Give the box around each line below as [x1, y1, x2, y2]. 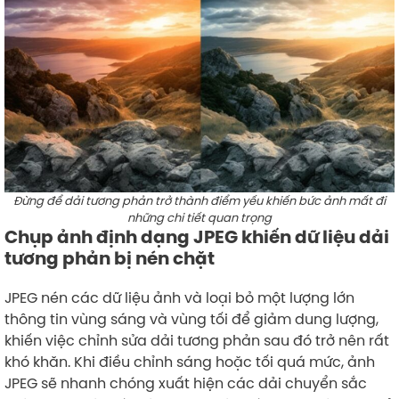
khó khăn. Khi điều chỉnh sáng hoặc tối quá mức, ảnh [4, 351, 375, 371]
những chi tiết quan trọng [127, 208, 272, 225]
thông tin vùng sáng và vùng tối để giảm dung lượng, [4, 308, 379, 329]
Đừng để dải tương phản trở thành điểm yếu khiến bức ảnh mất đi [13, 191, 386, 208]
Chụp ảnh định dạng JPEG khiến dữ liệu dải [4, 224, 389, 248]
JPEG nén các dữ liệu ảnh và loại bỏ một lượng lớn [4, 287, 354, 307]
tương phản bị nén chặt [4, 246, 215, 270]
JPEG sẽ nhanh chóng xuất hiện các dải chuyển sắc [4, 372, 367, 393]
